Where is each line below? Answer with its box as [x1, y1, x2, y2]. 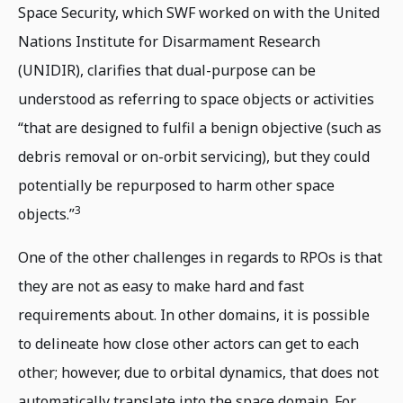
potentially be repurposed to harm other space [18, 175, 335, 196]
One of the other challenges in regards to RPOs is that [18, 247, 382, 268]
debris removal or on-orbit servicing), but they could [18, 147, 370, 167]
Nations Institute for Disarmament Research [18, 31, 320, 52]
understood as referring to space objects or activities [18, 89, 374, 110]
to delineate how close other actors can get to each [18, 334, 359, 354]
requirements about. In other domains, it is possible [18, 305, 370, 326]
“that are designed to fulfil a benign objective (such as [18, 118, 381, 139]
